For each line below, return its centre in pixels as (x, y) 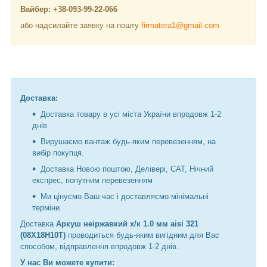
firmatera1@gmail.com (180, 26)
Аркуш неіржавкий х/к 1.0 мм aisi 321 (127, 224)
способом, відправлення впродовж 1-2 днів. (100, 247)
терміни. (47, 208)
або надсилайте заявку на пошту (81, 26)
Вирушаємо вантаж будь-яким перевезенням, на (128, 142)
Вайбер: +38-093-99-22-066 (70, 10)
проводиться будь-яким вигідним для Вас (142, 235)
